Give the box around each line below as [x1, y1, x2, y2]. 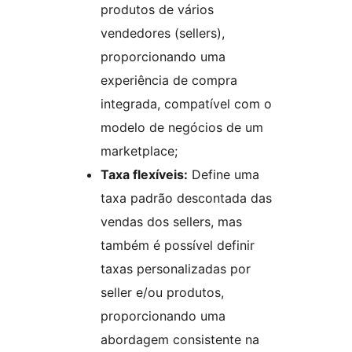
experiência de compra [101, 72, 237, 89]
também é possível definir [101, 237, 255, 254]
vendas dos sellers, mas [101, 214, 242, 230]
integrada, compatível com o [101, 96, 272, 112]
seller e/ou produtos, [101, 284, 224, 301]
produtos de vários [101, 2, 214, 18]
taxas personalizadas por [101, 261, 251, 277]
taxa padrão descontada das [101, 190, 272, 207]
